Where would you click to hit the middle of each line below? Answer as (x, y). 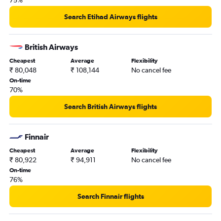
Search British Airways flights (110, 107)
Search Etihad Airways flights (110, 17)
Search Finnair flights (110, 197)
